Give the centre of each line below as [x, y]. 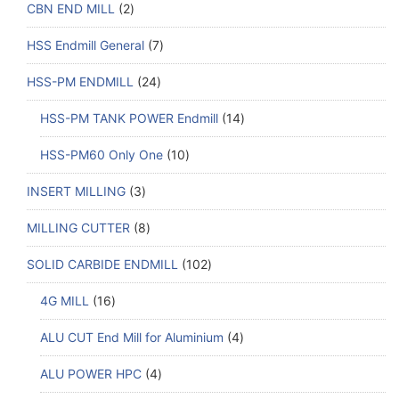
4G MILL [65, 301]
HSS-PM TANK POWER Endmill [129, 118]
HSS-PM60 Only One [102, 155]
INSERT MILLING [76, 191]
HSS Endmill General [85, 45]
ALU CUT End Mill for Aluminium [132, 338]
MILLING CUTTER [78, 228]
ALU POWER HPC [91, 374]
